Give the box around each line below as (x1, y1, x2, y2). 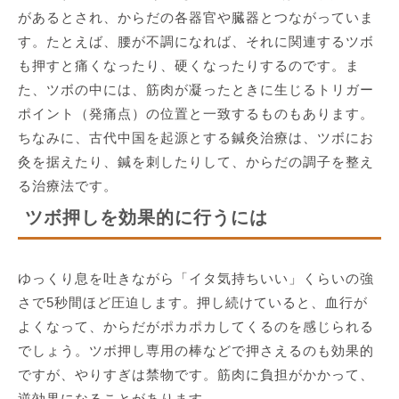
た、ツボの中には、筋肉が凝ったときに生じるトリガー (18, 81, 374, 97)
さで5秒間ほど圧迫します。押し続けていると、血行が (18, 294, 368, 310)
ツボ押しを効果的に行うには (25, 207, 268, 227)
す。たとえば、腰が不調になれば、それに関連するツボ (18, 33, 374, 49)
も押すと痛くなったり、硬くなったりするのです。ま (18, 57, 360, 73)
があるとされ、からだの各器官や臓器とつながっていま (18, 9, 374, 25)
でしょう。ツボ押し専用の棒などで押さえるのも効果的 (18, 342, 374, 358)
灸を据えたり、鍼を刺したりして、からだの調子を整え (18, 153, 374, 169)
